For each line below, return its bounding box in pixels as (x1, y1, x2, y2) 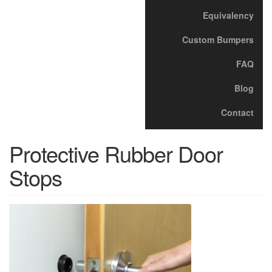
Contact (221, 106, 254, 119)
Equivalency (203, 9, 254, 22)
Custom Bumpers (182, 33, 254, 46)
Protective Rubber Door (9, 137, 223, 169)
